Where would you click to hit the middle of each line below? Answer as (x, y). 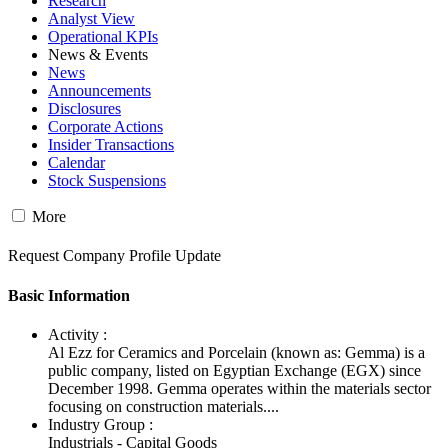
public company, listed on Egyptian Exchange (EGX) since (234, 370)
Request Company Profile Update (114, 256)
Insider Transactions (111, 144)
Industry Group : (100, 424)
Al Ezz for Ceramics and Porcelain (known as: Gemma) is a (236, 352)
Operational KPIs (103, 36)
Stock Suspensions (107, 180)
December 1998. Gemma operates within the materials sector (239, 388)
